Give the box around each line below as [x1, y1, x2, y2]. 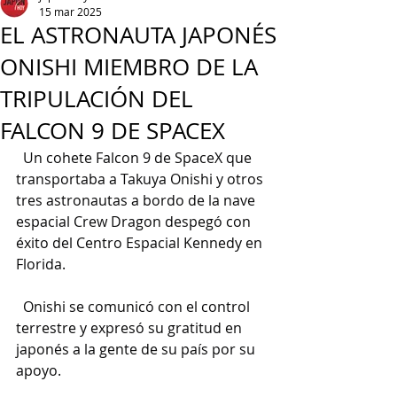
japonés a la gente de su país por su [16, 339, 259, 359]
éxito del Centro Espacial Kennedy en [16, 233, 266, 253]
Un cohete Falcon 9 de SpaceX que [16, 148, 255, 167]
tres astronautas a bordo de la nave [16, 191, 259, 210]
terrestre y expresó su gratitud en [16, 318, 245, 338]
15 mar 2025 [39, 4, 102, 19]
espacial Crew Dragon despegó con [16, 212, 254, 231]
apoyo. [16, 361, 61, 380]
